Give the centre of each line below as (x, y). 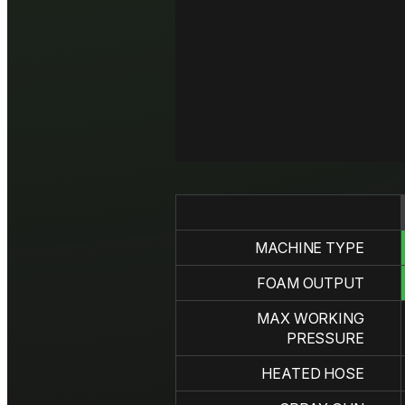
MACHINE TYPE (310, 248)
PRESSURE (325, 339)
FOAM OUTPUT (311, 283)
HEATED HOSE (313, 374)
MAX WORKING (311, 319)
